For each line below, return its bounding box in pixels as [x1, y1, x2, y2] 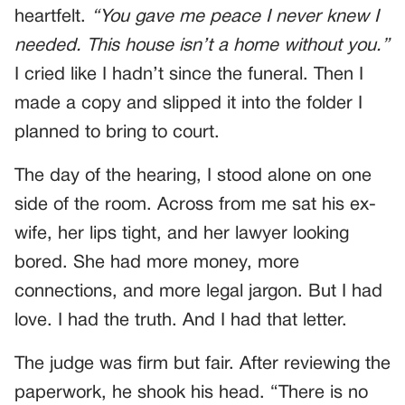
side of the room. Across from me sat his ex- [14, 196, 376, 213]
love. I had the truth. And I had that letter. [14, 312, 347, 329]
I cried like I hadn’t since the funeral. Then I [14, 66, 363, 83]
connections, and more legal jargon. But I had [14, 283, 382, 300]
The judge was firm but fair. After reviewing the [14, 355, 391, 372]
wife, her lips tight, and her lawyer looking [14, 225, 349, 242]
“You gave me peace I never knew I [91, 8, 379, 25]
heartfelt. [14, 8, 91, 25]
